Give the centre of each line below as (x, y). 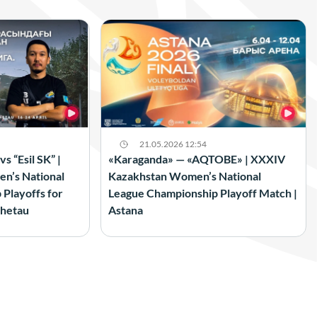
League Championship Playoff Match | (203, 192)
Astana (126, 209)
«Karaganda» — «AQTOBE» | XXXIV (197, 158)
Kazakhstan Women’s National (185, 175)
